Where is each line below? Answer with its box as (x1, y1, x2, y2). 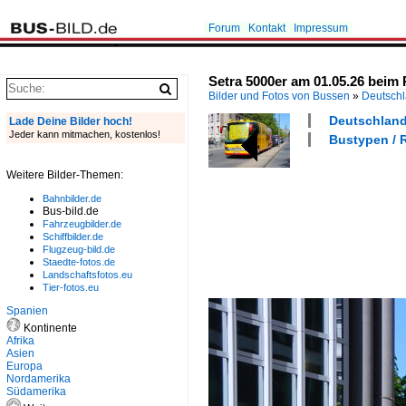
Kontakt (248, 22, 285, 34)
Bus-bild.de (43, 205, 99, 217)
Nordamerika (6, 372, 71, 385)
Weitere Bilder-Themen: (6, 169, 123, 181)
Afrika (6, 334, 34, 347)
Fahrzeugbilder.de (43, 218, 121, 229)
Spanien (6, 304, 48, 317)
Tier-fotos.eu (43, 282, 99, 293)
